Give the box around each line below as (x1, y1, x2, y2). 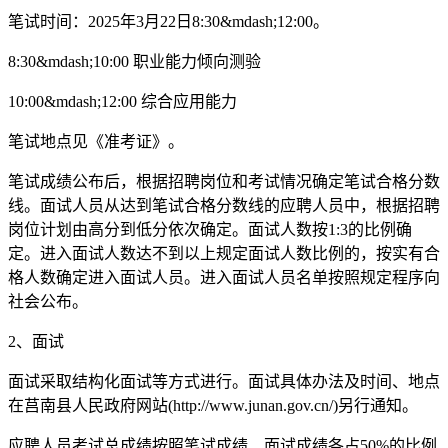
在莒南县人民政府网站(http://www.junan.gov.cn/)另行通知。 (8, 396, 418, 414)
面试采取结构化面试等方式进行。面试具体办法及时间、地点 (8, 372, 440, 390)
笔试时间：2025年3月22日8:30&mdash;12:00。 (8, 12, 329, 30)
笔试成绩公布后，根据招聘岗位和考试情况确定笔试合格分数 (8, 172, 440, 190)
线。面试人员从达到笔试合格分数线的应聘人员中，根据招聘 (8, 196, 440, 214)
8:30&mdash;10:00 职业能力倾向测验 (8, 52, 261, 70)
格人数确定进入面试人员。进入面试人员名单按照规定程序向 (8, 268, 440, 286)
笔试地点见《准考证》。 (8, 132, 184, 150)
